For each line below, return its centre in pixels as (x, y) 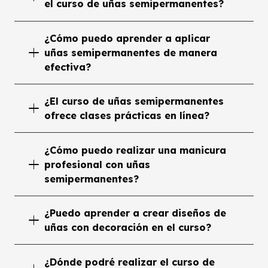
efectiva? (68, 67)
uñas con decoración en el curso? (128, 228)
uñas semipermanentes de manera (131, 52)
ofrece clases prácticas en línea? (127, 116)
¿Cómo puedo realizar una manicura (135, 150)
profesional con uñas (98, 164)
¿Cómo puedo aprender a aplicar (127, 38)
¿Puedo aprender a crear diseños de (135, 213)
